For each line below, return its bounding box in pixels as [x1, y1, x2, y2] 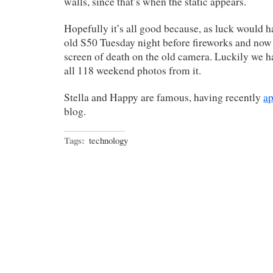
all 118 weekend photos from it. [64, 63, 201, 77]
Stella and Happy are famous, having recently [64, 90, 263, 104]
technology [89, 133, 128, 146]
